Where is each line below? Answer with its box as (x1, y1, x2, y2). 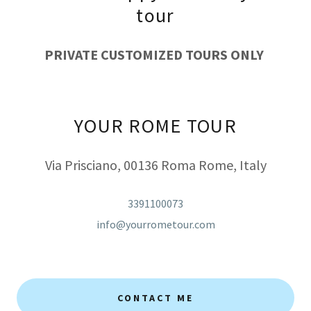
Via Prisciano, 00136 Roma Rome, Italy (44, 156, 267, 174)
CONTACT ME (117, 292, 194, 304)
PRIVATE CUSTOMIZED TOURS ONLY (44, 46, 264, 63)
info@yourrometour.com (96, 217, 215, 231)
